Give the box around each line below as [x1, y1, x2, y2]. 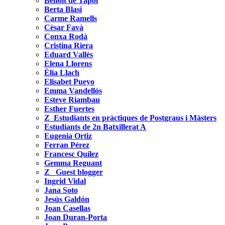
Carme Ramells [44, 14, 97, 23]
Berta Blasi [44, 5, 82, 14]
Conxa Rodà [44, 32, 87, 41]
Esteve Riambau [44, 95, 100, 104]
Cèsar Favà [44, 23, 83, 32]
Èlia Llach [44, 68, 79, 77]
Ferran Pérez [44, 140, 89, 149]
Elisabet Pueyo [44, 77, 94, 86]
